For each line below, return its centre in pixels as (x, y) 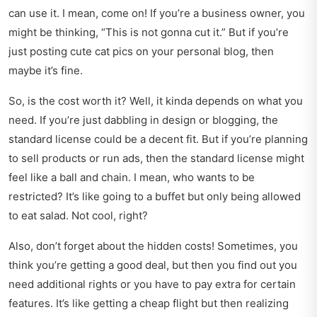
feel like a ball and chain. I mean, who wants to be (132, 178)
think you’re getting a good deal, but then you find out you (153, 265)
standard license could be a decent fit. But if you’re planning (158, 139)
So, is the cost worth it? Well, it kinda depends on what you (156, 101)
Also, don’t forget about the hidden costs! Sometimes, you (153, 246)
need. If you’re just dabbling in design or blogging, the (143, 120)
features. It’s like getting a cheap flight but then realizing (149, 304)
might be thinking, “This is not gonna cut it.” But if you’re (149, 33)
